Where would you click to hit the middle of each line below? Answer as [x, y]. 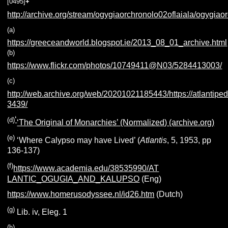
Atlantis [154, 140]
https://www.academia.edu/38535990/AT [86, 168]
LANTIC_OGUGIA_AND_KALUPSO [74, 179]
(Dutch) [169, 194]
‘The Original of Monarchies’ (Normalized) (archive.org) [116, 122]
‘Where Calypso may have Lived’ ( [78, 140]
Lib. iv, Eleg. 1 [41, 212]
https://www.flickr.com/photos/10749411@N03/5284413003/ [115, 66]
